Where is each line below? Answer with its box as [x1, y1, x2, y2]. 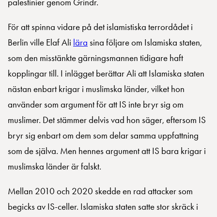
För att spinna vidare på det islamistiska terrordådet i [8, 21, 193, 33]
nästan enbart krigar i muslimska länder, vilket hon [8, 83, 185, 95]
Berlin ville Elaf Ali [8, 37, 73, 48]
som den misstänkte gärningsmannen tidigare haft [8, 52, 183, 64]
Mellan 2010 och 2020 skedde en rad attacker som [8, 186, 193, 197]
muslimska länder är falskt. [8, 161, 101, 172]
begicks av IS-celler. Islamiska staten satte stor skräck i [8, 201, 198, 213]
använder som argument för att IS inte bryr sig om [8, 99, 184, 110]
